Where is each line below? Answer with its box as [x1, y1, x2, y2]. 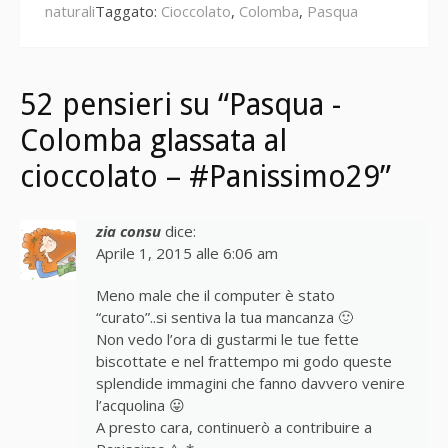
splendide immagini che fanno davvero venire [96, 372, 405, 393]
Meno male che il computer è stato [96, 284, 335, 305]
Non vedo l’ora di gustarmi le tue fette [96, 328, 359, 349]
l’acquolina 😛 [96, 394, 185, 415]
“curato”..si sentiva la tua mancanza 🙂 [96, 306, 353, 327]
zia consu [96, 220, 161, 241]
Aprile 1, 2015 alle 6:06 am [96, 242, 278, 263]
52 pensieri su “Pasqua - [20, 86, 341, 122]
